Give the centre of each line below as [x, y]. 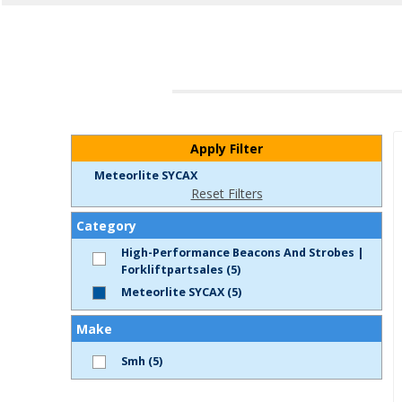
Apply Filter [227, 149]
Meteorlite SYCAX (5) [181, 292]
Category [106, 226]
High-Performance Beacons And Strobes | [243, 253]
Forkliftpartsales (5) [181, 270]
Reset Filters [227, 193]
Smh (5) [142, 361]
